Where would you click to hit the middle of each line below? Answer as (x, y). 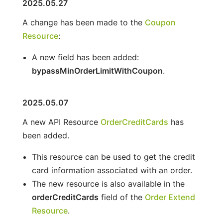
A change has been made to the (83, 22)
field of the (121, 197)
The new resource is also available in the (108, 183)
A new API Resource (61, 122)
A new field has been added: (85, 57)
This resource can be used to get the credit (113, 157)
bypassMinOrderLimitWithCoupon (97, 70)
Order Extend (170, 197)
